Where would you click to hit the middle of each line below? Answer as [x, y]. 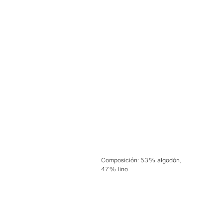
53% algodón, [161, 160]
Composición [119, 160]
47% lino [114, 169]
